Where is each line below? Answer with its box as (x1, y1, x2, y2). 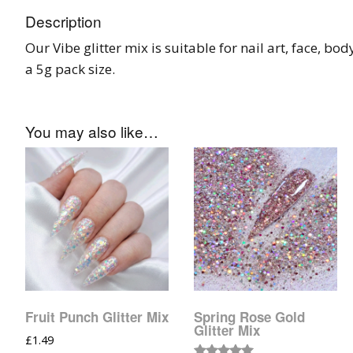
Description (25, 9, 102, 32)
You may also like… (25, 120, 158, 142)
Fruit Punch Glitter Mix (25, 307, 169, 327)
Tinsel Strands (266, 7, 335, 21)
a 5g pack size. (25, 59, 115, 78)
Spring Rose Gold (193, 307, 305, 327)
